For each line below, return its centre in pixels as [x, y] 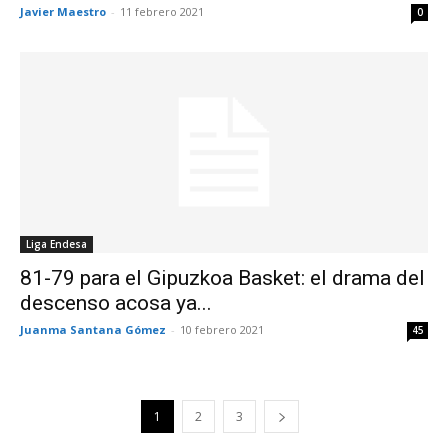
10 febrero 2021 [222, 330]
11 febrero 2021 [162, 11]
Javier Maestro [63, 11]
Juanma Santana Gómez [93, 330]
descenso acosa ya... [116, 303]
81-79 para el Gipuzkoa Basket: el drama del [222, 278]
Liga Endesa [56, 244]
